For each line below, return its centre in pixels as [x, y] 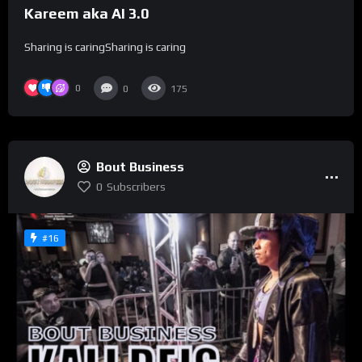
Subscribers [136, 187]
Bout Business [140, 167]
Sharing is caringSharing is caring [105, 46]
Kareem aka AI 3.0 [86, 13]
